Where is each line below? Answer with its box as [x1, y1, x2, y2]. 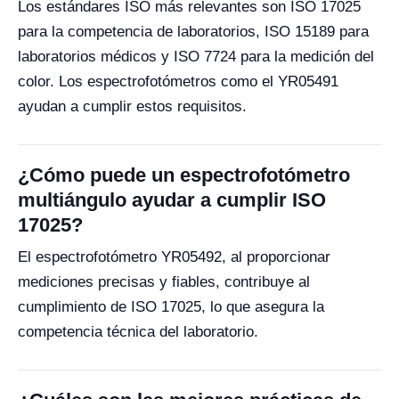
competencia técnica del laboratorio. [18, 323, 258, 340]
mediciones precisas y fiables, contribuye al [18, 273, 310, 290]
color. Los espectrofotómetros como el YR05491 [18, 73, 338, 90]
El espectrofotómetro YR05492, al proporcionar [18, 248, 330, 265]
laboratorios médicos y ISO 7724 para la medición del [18, 48, 374, 65]
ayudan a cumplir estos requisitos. [18, 98, 247, 115]
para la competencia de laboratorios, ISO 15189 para [18, 23, 369, 40]
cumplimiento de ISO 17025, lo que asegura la [18, 298, 324, 315]
